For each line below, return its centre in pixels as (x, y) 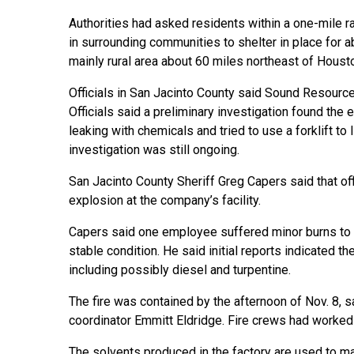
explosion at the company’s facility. (165, 201)
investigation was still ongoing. (154, 150)
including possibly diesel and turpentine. (180, 270)
